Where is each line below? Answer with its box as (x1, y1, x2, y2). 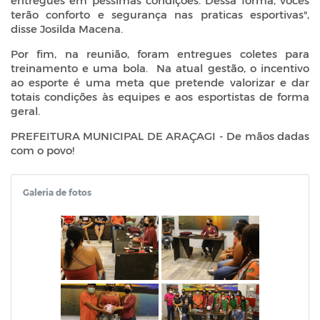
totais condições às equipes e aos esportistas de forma (11, 90, 309, 104)
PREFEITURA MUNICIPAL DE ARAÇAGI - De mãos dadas (11, 129, 309, 143)
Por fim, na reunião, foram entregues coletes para (11, 47, 309, 61)
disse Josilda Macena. (11, 22, 123, 36)
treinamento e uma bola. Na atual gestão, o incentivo (11, 61, 309, 75)
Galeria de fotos (23, 187, 91, 198)
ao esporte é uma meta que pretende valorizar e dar (11, 76, 309, 89)
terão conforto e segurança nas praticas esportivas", (11, 8, 309, 21)
